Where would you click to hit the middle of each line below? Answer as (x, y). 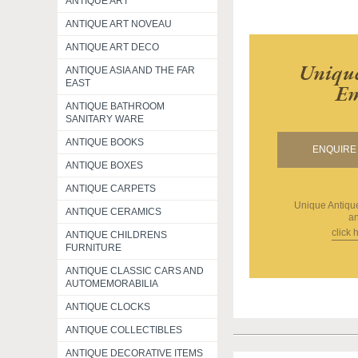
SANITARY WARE (105, 119)
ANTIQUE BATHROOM (115, 106)
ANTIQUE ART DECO (112, 47)
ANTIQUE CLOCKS (108, 307)
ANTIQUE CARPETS (111, 189)
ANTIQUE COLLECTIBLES (124, 330)
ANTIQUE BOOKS (105, 142)
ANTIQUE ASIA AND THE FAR (130, 70)
